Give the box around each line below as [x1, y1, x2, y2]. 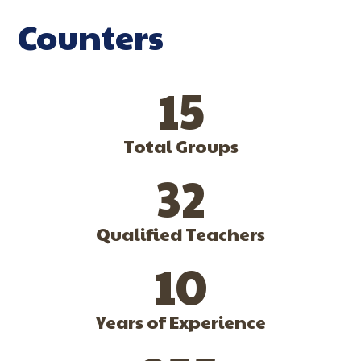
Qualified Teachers [96, 222, 265, 246]
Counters [18, 12, 164, 60]
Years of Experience [95, 309, 266, 334]
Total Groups [122, 134, 239, 158]
